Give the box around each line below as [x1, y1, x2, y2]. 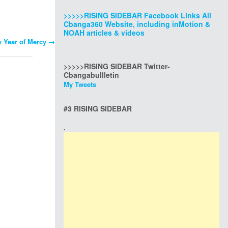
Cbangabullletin [64, 70, 119, 80]
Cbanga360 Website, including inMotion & [64, 19, 210, 29]
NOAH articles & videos [64, 27, 145, 38]
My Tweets [64, 79, 96, 89]
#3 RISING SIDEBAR [64, 103, 132, 113]
